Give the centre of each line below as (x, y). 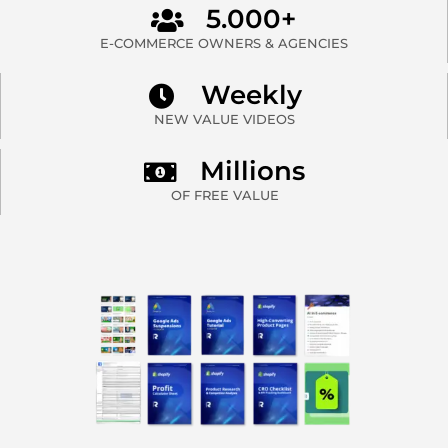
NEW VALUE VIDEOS (224, 118)
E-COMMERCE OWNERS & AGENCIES (223, 42)
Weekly (252, 95)
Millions (252, 171)
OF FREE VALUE (224, 194)
